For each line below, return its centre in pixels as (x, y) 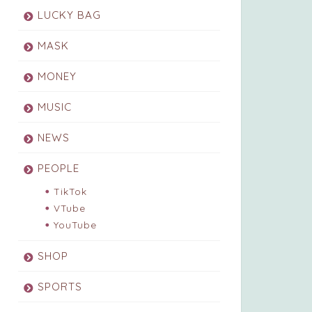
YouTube (75, 225)
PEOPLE (58, 169)
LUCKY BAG (69, 15)
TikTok (70, 192)
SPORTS (60, 287)
